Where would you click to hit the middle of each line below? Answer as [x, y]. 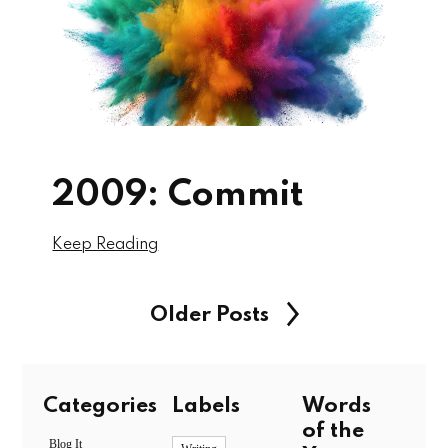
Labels [206, 406]
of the [332, 431]
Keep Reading [105, 245]
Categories [99, 406]
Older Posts [209, 315]
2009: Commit [178, 195]
